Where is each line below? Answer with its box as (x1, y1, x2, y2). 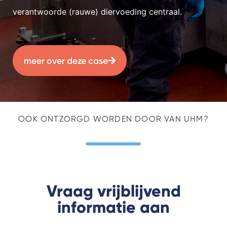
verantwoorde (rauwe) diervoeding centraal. (13, 6, 182, 17)
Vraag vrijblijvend (46, 180, 181, 201)
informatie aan (57, 197, 170, 217)
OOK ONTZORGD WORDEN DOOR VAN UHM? (18, 113, 209, 124)
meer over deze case (23, 55, 108, 66)
